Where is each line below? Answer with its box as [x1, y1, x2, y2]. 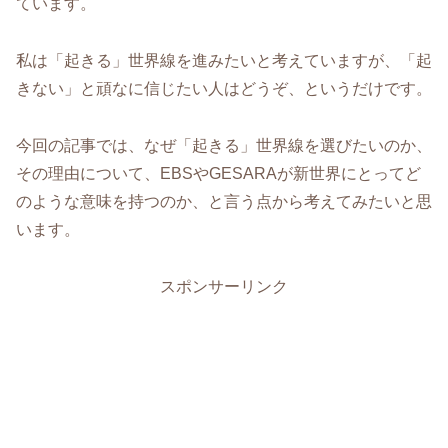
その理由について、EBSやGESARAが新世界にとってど [16, 164, 421, 182]
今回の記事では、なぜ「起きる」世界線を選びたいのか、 [16, 136, 432, 154]
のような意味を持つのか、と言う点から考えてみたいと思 [16, 192, 432, 210]
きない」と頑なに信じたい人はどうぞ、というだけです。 [16, 80, 432, 98]
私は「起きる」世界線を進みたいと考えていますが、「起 [16, 52, 432, 70]
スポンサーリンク [160, 277, 288, 295]
